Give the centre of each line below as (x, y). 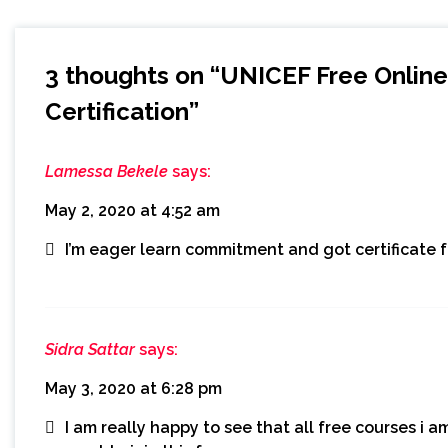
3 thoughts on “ (132, 76)
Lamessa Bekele (106, 172)
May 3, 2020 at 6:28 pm (133, 389)
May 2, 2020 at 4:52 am (132, 211)
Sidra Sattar (90, 350)
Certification (117, 112)
